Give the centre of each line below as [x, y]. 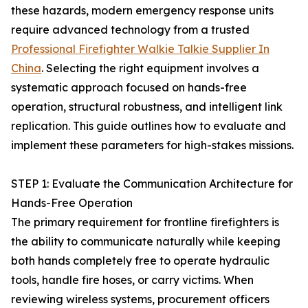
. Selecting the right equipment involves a [150, 68]
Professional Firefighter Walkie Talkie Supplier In [140, 49]
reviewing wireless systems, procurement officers [140, 299]
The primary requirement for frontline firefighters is [145, 222]
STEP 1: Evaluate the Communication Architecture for [152, 184]
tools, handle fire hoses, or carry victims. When [132, 280]
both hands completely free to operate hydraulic [140, 261]
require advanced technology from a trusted [130, 30]
